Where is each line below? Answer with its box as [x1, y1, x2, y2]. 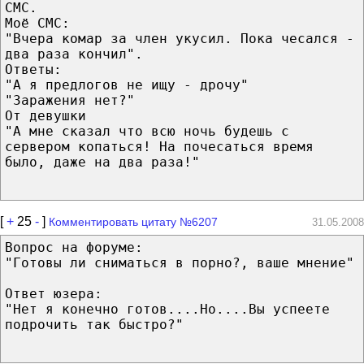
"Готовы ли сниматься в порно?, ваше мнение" [5, 254, 354, 271]
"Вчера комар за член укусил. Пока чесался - [5, 30, 354, 46]
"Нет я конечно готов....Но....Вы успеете [5, 301, 330, 317]
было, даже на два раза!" [5, 154, 200, 170]
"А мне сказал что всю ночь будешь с [5, 123, 289, 139]
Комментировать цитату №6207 [49, 214, 218, 228]
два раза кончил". [5, 45, 143, 62]
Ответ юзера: [5, 285, 102, 301]
